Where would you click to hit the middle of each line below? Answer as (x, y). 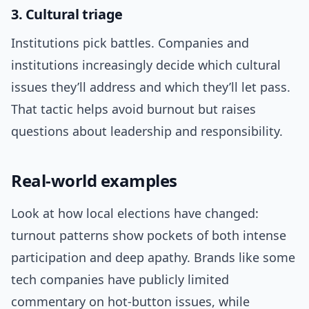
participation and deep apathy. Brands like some (153, 258)
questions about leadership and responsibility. (147, 131)
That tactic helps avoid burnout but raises (133, 109)
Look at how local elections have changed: (135, 213)
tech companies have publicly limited (120, 280)
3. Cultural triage (67, 14)
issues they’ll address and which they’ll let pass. (151, 87)
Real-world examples (94, 181)
